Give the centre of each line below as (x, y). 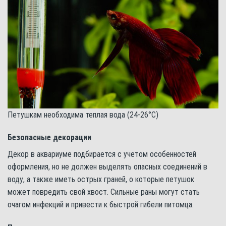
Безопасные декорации (49, 138)
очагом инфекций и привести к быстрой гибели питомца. (101, 205)
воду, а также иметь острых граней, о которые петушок (101, 180)
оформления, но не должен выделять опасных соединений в (107, 167)
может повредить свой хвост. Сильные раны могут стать (104, 192)
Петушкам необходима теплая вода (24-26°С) (83, 115)
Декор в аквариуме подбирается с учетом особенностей (102, 154)
